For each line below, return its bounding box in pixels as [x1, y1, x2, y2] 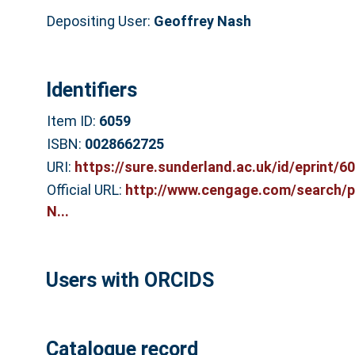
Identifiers [45, 78, 137, 101]
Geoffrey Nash [153, 12, 251, 29]
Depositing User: [46, 12, 154, 29]
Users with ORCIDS [45, 268, 214, 292]
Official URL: [46, 181, 125, 199]
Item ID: [46, 113, 99, 130]
